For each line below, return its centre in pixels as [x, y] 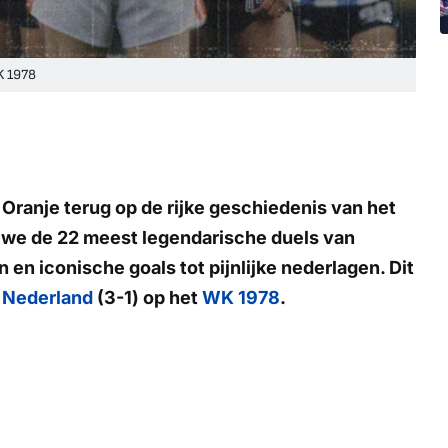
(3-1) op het [147, 297]
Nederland [47, 297]
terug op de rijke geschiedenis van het [228, 207]
